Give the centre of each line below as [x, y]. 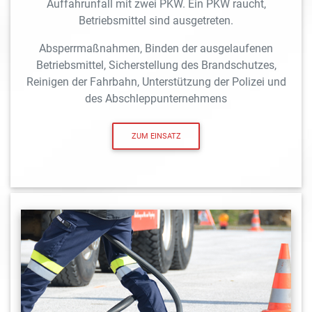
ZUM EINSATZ [156, 136]
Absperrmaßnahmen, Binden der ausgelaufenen [156, 49]
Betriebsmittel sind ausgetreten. [156, 21]
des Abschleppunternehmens [156, 99]
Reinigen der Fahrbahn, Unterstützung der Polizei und [156, 82]
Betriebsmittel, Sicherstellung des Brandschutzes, [156, 65]
